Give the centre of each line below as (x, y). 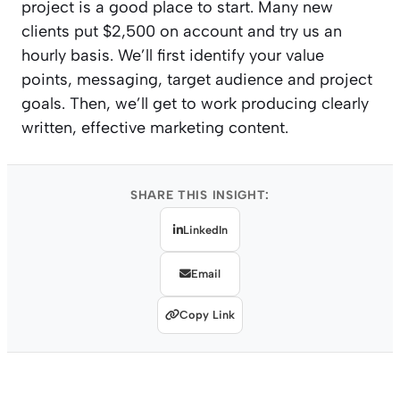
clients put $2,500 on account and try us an (182, 32)
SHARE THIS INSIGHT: (200, 195)
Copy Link (207, 315)
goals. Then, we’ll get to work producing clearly (195, 104)
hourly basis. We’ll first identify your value (173, 56)
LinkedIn (205, 229)
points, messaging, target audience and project (197, 80)
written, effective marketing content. (155, 128)
